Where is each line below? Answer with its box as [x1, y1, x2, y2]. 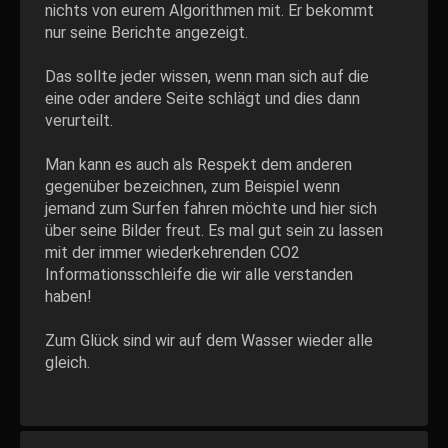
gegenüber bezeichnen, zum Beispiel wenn [45, 177, 340, 196]
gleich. [45, 353, 90, 372]
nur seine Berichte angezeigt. [45, 23, 248, 42]
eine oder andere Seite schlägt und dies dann [45, 89, 360, 108]
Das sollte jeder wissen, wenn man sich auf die [45, 67, 369, 86]
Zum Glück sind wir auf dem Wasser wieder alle [45, 331, 373, 350]
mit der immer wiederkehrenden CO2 [45, 243, 300, 262]
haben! [45, 287, 92, 306]
